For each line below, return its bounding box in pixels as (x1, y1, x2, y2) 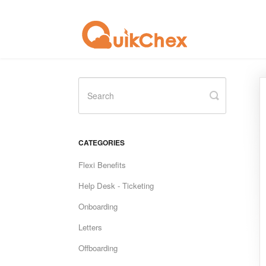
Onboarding (78, 201, 118, 212)
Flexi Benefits (78, 159, 126, 170)
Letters (78, 221, 102, 233)
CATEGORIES (78, 137, 125, 148)
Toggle (214, 87, 246, 103)
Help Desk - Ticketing (78, 180, 154, 191)
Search (214, 97, 248, 112)
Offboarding (78, 242, 118, 254)
